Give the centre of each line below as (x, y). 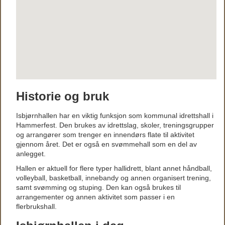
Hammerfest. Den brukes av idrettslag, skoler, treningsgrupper (115, 125)
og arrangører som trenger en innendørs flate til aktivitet (105, 135)
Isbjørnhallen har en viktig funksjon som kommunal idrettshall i (115, 116)
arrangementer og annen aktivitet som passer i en (95, 197)
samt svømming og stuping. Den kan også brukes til (98, 187)
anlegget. (31, 154)
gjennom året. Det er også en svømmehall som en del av (106, 144)
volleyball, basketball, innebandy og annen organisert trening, (114, 178)
